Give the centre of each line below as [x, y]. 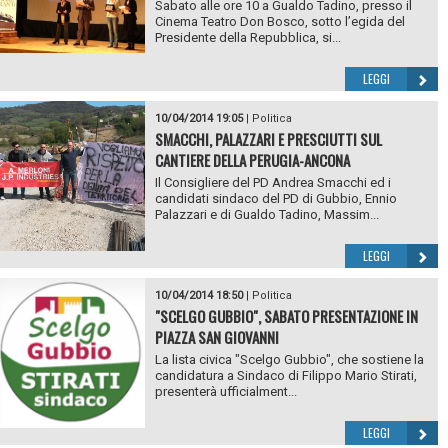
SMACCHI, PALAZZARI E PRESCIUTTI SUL [268, 138]
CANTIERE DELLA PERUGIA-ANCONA [252, 159]
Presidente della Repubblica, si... [247, 37]
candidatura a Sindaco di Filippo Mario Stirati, [285, 375]
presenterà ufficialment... [225, 391]
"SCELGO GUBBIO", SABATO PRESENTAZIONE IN [286, 315]
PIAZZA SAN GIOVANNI [216, 336]
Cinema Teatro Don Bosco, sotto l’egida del [279, 21]
